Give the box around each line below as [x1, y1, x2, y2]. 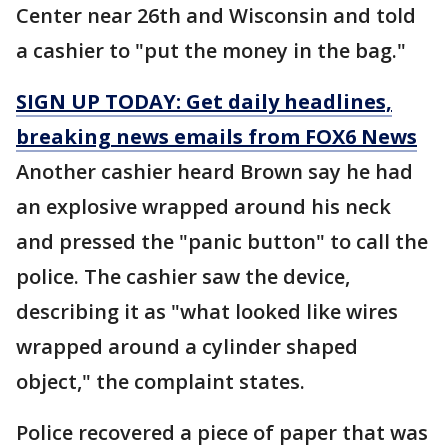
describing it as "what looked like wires [16, 298, 398, 325]
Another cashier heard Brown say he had [16, 158, 413, 185]
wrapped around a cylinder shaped [16, 333, 358, 360]
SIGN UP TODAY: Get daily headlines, [16, 88, 392, 115]
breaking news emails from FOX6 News [16, 123, 417, 150]
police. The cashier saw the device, [16, 263, 350, 290]
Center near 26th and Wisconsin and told [16, 2, 416, 29]
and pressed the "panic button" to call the [16, 228, 428, 255]
